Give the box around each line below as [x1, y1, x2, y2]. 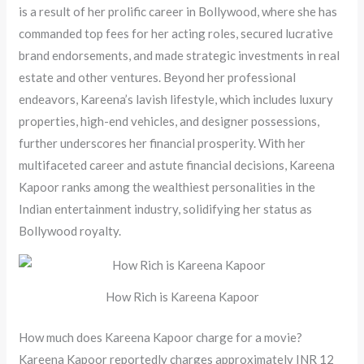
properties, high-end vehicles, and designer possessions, [19, 114, 320, 129]
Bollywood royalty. [19, 223, 122, 239]
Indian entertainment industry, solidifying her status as [19, 201, 313, 217]
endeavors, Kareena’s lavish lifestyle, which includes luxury [19, 92, 334, 107]
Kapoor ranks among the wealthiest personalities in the [19, 180, 316, 195]
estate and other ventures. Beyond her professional [19, 70, 297, 85]
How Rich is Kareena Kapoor [105, 289, 259, 305]
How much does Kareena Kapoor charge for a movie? [19, 329, 303, 344]
